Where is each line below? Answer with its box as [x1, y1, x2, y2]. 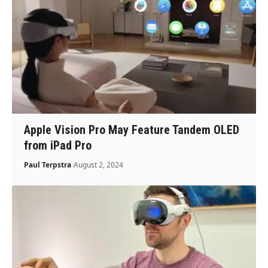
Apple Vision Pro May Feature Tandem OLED [24, 122, 240, 137]
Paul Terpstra [24, 159, 72, 170]
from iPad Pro [24, 138, 92, 153]
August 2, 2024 [74, 159, 124, 170]
